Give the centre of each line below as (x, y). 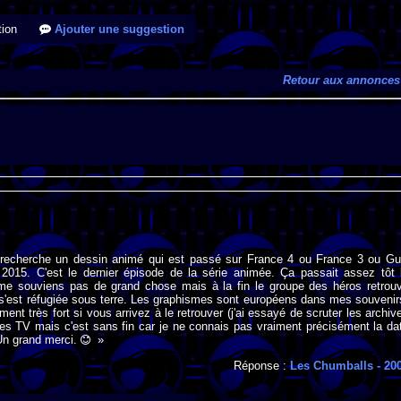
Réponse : (262, 365)
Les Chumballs (332, 365)
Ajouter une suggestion (117, 29)
